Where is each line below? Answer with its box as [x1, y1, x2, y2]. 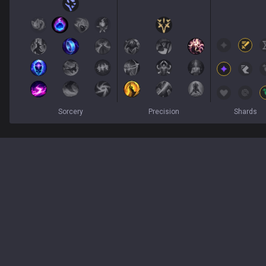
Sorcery [58, 107, 83, 116]
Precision [148, 107, 179, 116]
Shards [233, 107, 257, 116]
